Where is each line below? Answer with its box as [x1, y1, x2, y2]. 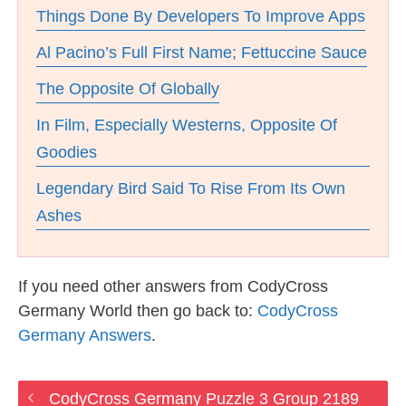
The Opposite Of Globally [36, 80, 219, 98]
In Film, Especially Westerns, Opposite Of [36, 116, 337, 134]
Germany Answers [18, 326, 151, 344]
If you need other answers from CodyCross [18, 277, 328, 295]
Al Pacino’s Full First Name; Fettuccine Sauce [36, 43, 367, 62]
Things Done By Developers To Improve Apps [36, 7, 365, 25]
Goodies [36, 143, 97, 161]
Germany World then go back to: [18, 302, 257, 320]
